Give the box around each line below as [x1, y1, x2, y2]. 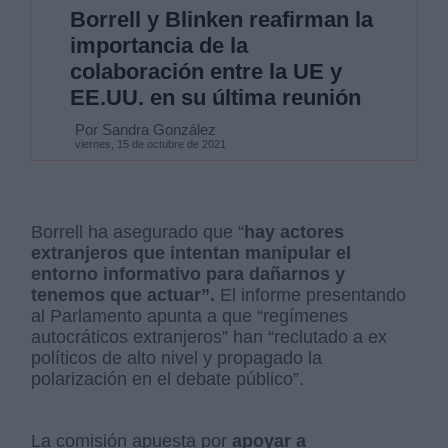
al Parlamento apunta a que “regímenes [31, 305, 349, 326]
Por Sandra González [74, 120, 216, 138]
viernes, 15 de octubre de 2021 [74, 137, 226, 150]
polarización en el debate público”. [31, 368, 310, 389]
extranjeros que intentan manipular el [31, 242, 352, 263]
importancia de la [69, 32, 248, 58]
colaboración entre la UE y [69, 58, 342, 84]
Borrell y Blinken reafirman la [69, 6, 373, 32]
